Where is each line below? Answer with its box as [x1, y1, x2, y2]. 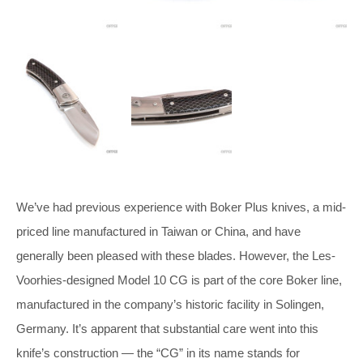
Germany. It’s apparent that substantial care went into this [16, 321, 318, 335]
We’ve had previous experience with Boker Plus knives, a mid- [16, 199, 346, 214]
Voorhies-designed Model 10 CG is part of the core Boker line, [16, 272, 342, 287]
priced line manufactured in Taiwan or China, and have [16, 224, 301, 238]
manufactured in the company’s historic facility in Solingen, [16, 297, 324, 311]
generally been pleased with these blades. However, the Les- [16, 248, 335, 263]
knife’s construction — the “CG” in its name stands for [16, 345, 300, 360]
